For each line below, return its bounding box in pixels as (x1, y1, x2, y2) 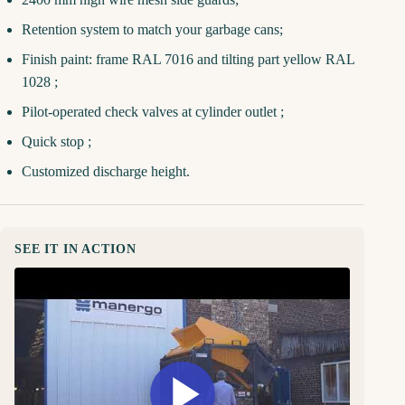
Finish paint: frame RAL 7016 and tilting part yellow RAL (22, 52, 354, 68)
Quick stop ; (22, 134, 91, 150)
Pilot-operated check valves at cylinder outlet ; (22, 104, 284, 120)
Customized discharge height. (22, 164, 190, 180)
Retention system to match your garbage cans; (22, 22, 283, 38)
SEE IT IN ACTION (14, 242, 137, 257)
